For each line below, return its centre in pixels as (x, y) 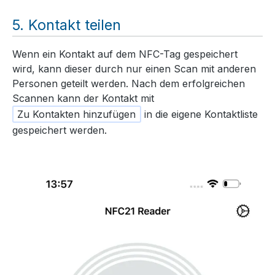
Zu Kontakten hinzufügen (77, 114)
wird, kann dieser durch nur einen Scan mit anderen (134, 68)
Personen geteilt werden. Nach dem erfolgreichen (129, 83)
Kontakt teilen (75, 25)
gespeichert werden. (60, 130)
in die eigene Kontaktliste (199, 114)
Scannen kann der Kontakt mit (83, 98)
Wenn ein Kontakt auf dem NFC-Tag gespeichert (125, 54)
